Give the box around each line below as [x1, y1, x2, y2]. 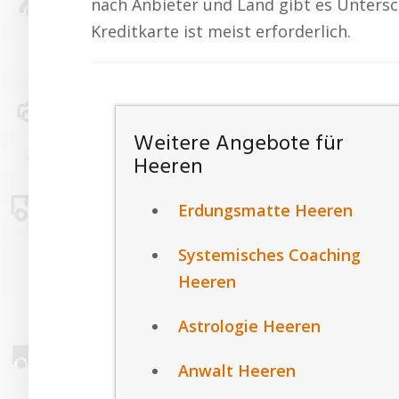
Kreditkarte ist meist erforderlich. [91, 20, 351, 43]
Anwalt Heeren [178, 360, 297, 382]
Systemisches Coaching [178, 244, 362, 266]
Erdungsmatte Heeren [178, 199, 354, 222]
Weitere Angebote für [134, 127, 345, 162]
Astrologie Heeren [178, 315, 322, 338]
